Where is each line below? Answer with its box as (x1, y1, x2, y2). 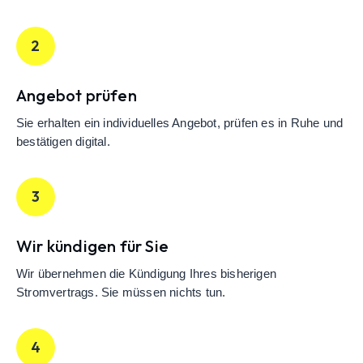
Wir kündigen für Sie (16, 236, 169, 257)
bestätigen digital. (16, 135, 110, 149)
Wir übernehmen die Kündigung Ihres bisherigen (16, 267, 277, 281)
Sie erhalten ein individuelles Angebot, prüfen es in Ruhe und (16, 117, 344, 130)
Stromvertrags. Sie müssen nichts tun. (16, 286, 226, 300)
